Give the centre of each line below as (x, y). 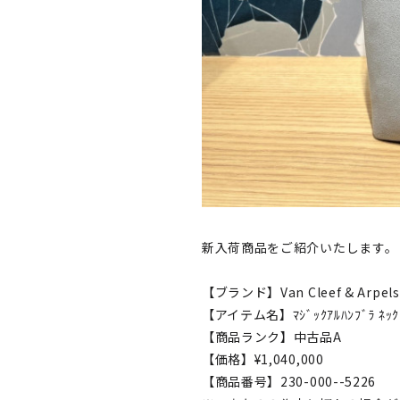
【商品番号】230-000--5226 (289, 381)
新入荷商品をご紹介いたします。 (300, 247)
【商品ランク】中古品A (271, 337)
